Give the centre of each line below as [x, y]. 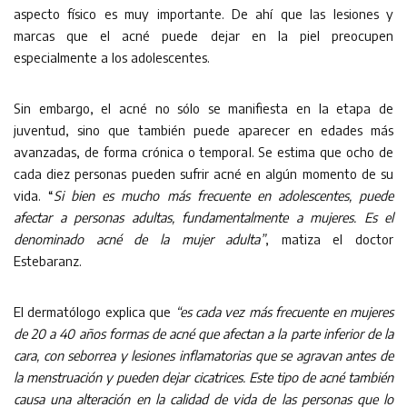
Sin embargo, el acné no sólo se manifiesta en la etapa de [203, 108]
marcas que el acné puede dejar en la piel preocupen [203, 35]
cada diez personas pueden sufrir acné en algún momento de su [203, 173]
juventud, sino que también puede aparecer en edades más [203, 129]
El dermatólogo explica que [94, 311]
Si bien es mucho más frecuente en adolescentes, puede [224, 195]
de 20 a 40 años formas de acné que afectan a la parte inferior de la [203, 333]
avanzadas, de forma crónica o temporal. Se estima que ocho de [203, 151]
